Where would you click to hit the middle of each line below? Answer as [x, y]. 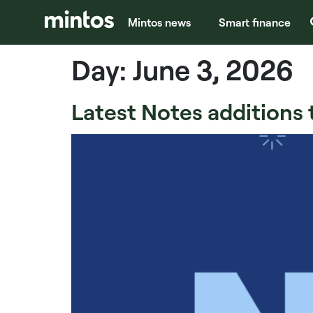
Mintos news [159, 22]
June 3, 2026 [213, 70]
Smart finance [255, 22]
